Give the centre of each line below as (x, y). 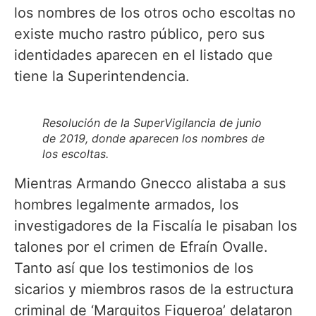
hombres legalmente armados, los (126, 204)
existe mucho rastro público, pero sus (139, 34)
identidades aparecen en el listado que (144, 55)
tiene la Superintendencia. (108, 76)
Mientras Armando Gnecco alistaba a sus (150, 183)
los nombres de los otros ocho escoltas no (155, 12)
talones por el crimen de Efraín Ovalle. (141, 247)
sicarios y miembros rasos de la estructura (154, 289)
